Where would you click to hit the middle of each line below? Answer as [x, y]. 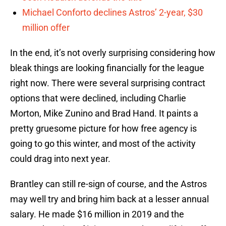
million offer [46, 28]
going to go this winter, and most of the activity [103, 144]
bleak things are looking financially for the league [107, 68]
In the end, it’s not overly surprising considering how [113, 53]
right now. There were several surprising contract [108, 83]
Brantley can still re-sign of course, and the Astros [108, 184]
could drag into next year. [60, 159]
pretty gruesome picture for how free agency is [103, 129]
